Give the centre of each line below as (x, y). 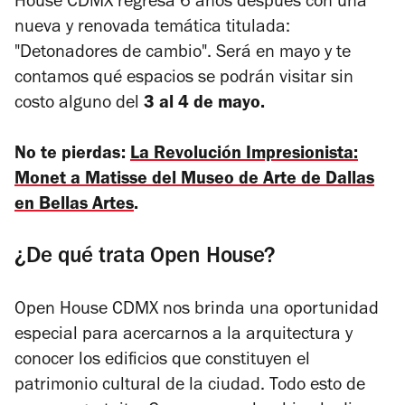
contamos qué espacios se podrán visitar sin (184, 80)
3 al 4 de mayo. (207, 105)
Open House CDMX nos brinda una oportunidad (197, 311)
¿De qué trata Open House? (148, 259)
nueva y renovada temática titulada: (152, 29)
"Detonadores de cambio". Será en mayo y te (183, 55)
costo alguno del (79, 105)
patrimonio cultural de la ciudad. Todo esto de (190, 387)
